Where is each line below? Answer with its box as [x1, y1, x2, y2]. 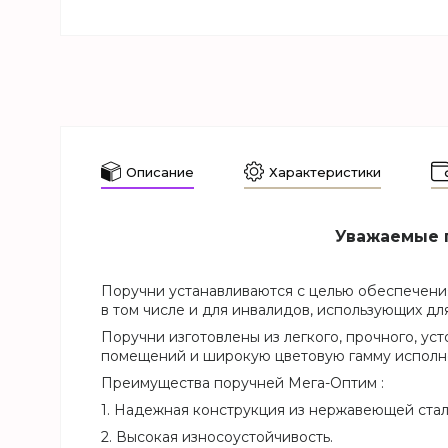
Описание [126, 164, 194, 180]
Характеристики [269, 164, 381, 180]
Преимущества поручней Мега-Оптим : [101, 373, 384, 392]
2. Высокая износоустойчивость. [101, 427, 333, 446]
